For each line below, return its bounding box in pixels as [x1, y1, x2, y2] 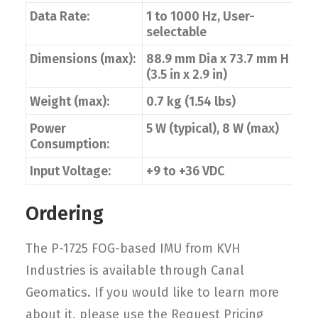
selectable [146, 24, 207, 40]
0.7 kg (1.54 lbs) [146, 94, 236, 109]
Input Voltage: [30, 163, 111, 179]
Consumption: [30, 136, 109, 152]
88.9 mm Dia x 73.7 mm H [146, 51, 289, 67]
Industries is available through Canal [26, 263, 244, 278]
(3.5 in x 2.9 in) [146, 67, 227, 82]
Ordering [26, 202, 104, 225]
